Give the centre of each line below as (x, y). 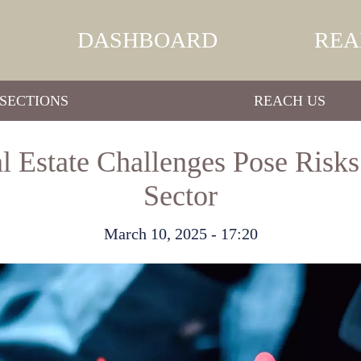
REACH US (289, 100)
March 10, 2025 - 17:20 (180, 234)
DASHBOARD (148, 40)
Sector (180, 196)
